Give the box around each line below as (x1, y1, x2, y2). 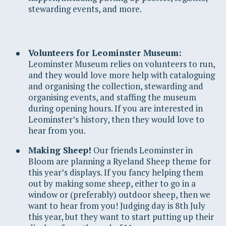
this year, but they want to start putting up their (28, 210, 214, 222)
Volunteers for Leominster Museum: (28, 46, 182, 59)
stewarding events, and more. (28, 3, 142, 15)
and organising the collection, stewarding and (28, 80, 203, 92)
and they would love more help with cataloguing (28, 69, 215, 81)
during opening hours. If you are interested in (28, 102, 203, 114)
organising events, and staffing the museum (28, 91, 196, 103)
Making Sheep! (28, 144, 91, 156)
